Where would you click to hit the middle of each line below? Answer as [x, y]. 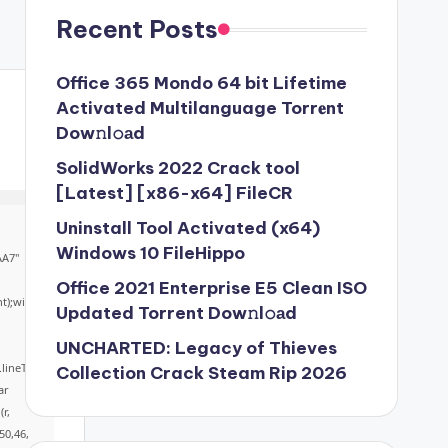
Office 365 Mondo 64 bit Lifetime [201, 83]
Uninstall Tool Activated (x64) [187, 228]
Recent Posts [136, 29]
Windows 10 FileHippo [150, 253]
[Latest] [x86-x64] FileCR [174, 193]
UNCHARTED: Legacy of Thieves [196, 348]
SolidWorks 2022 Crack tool [177, 168]
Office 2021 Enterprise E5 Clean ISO [211, 288]
